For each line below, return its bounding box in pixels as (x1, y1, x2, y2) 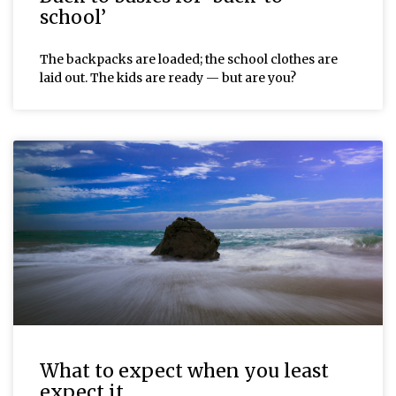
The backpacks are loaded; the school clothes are (40, 50, 338, 67)
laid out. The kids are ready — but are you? (40, 69, 296, 86)
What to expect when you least (40, 358, 329, 383)
